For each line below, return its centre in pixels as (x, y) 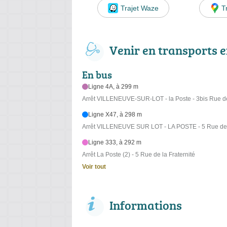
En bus (97, 75)
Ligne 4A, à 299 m (113, 87)
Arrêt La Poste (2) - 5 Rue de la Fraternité (139, 155)
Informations (146, 205)
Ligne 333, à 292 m (115, 143)
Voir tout (94, 167)
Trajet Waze (139, 8)
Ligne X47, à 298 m (115, 115)
